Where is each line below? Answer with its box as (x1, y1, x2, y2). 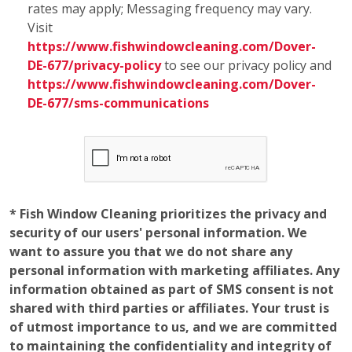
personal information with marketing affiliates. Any (9, 20, 339, 38)
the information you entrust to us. (9, 115, 227, 133)
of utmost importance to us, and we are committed (9, 77, 337, 95)
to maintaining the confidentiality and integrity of (9, 96, 332, 114)
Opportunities (16, 308, 218, 347)
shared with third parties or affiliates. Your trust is (9, 58, 329, 76)
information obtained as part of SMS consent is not (9, 39, 334, 57)
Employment (16, 280, 196, 319)
